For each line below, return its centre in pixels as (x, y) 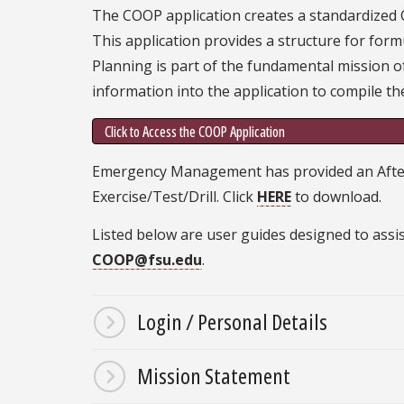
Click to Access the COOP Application (194, 131)
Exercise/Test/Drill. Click (174, 197)
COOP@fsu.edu (147, 260)
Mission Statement (214, 376)
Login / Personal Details (232, 322)
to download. (338, 197)
